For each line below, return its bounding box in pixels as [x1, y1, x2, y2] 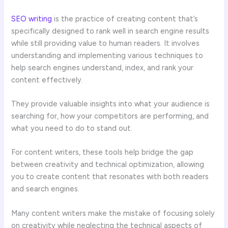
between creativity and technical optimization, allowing [11, 160, 205, 169]
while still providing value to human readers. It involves [11, 38, 200, 48]
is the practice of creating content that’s [52, 14, 198, 23]
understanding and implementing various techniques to [11, 50, 204, 60]
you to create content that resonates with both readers [11, 172, 209, 182]
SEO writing [11, 14, 52, 23]
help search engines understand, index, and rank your [11, 63, 194, 72]
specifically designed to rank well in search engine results [11, 26, 210, 36]
